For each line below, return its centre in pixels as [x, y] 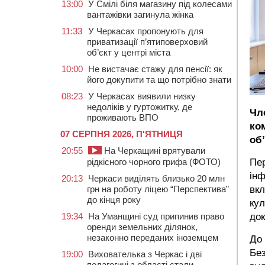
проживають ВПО [123, 117]
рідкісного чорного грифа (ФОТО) [154, 162]
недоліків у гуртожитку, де [140, 107]
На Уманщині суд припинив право [156, 216]
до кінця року [114, 200]
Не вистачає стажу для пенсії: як [155, 69]
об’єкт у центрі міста [129, 52]
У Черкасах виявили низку [142, 96]
